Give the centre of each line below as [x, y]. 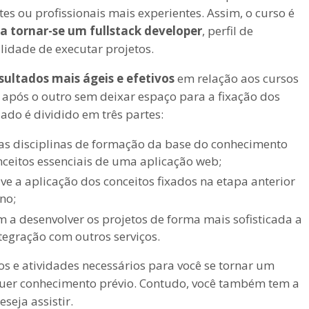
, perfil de [228, 31]
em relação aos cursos [237, 78]
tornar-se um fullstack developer [106, 31]
